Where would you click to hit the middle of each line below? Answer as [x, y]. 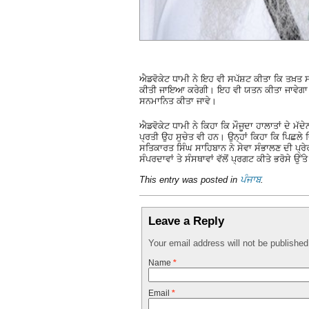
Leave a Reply [187, 221]
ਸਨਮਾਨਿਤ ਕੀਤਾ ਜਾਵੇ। [178, 101]
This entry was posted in [190, 180]
